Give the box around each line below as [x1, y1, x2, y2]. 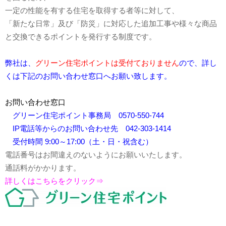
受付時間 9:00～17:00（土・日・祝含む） [12, 137, 153, 146]
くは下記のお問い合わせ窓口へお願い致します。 [5, 72, 172, 80]
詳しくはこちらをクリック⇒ [5, 177, 103, 185]
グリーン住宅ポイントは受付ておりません [35, 59, 179, 67]
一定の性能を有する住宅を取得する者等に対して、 [5, 6, 179, 15]
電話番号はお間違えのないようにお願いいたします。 [5, 150, 187, 159]
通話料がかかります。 [5, 163, 81, 172]
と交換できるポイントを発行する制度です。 [5, 32, 156, 41]
